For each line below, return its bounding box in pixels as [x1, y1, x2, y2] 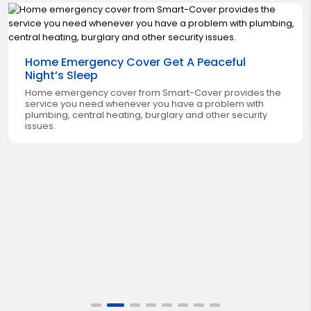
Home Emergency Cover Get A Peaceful [25, 53, 246, 70]
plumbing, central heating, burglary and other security [25, 108, 267, 121]
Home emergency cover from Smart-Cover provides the [25, 86, 281, 99]
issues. [25, 119, 56, 132]
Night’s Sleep [25, 67, 98, 83]
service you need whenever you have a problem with [25, 97, 264, 110]
